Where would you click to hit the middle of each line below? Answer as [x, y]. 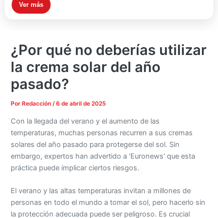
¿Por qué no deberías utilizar [109, 50]
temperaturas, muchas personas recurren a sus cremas [102, 133]
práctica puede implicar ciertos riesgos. [75, 168]
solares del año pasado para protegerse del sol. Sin [95, 144]
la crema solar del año [86, 67]
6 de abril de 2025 [81, 104]
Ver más [31, 5]
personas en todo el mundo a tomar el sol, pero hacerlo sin [108, 203]
